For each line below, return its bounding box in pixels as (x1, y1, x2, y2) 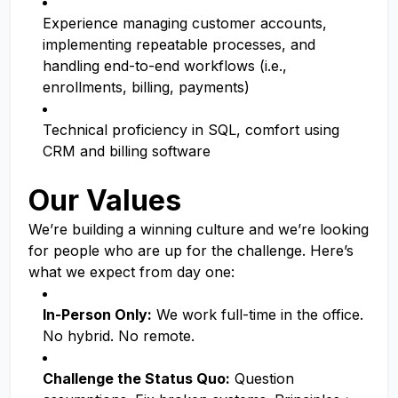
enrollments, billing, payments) (43, 78, 250, 96)
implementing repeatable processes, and (43, 36, 315, 53)
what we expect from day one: (28, 263, 235, 281)
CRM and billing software (43, 142, 211, 160)
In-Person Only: (43, 306, 152, 323)
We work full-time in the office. (152, 306, 363, 323)
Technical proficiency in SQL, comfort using (43, 121, 339, 139)
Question (230, 370, 294, 387)
